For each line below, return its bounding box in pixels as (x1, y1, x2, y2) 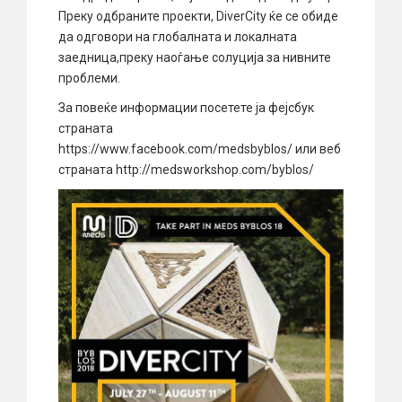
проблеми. (58, 70, 120, 85)
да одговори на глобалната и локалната (58, 29, 297, 44)
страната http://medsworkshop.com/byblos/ (58, 162, 314, 177)
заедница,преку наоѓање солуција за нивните (58, 49, 331, 65)
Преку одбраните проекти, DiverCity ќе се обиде (58, 8, 338, 23)
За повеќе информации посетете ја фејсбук (58, 100, 314, 115)
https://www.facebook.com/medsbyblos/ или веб (58, 141, 341, 156)
